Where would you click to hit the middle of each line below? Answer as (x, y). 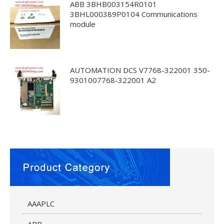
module (83, 24)
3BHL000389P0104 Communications (134, 14)
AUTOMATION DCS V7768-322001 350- (140, 70)
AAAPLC (41, 203)
